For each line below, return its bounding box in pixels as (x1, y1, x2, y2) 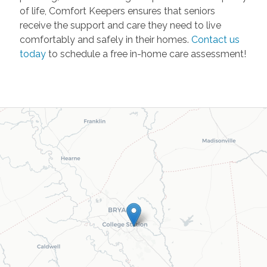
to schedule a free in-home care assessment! (45, 48, 246, 60)
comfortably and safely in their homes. (19, 34, 191, 46)
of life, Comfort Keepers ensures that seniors (19, 5, 215, 17)
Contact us (191, 34, 240, 46)
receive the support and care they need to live (19, 20, 221, 32)
